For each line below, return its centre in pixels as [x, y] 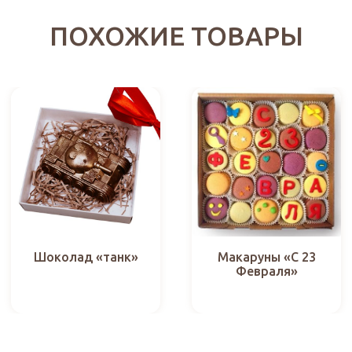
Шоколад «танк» [86, 257]
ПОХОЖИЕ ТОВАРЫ [176, 36]
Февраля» [266, 271]
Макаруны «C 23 [266, 257]
